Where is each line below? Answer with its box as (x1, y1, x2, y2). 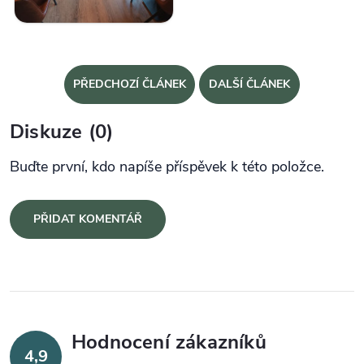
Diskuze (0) (10, 118, 114, 145)
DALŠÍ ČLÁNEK (209, 76, 290, 92)
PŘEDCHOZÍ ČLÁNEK (73, 76, 186, 92)
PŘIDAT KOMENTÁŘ (33, 211, 142, 227)
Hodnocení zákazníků (71, 329, 266, 356)
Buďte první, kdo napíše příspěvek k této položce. (10, 157, 324, 177)
